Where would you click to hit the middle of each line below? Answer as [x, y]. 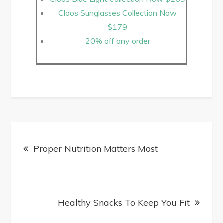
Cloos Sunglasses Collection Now [117, 13]
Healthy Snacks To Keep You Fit [123, 202]
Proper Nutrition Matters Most [96, 148]
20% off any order [117, 41]
